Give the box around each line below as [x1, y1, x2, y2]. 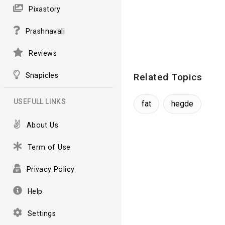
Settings [28, 209, 56, 217]
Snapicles [25, 71, 59, 79]
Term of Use [28, 143, 71, 151]
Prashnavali [25, 27, 65, 35]
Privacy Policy [26, 165, 75, 173]
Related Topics [134, 71, 202, 83]
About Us [26, 121, 58, 129]
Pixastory [29, 5, 61, 13]
